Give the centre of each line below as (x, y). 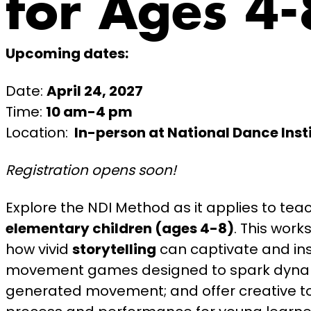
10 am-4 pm (89, 112)
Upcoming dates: (67, 53)
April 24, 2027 (95, 91)
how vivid (39, 249)
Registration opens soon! (91, 170)
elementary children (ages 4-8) (120, 228)
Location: (39, 133)
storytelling (114, 249)
